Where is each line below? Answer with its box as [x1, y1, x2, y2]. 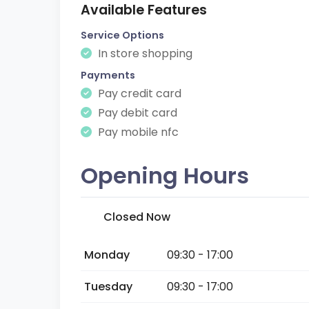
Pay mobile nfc [95, 124, 179, 140]
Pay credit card [95, 86, 181, 101]
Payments [81, 68, 135, 82]
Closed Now [103, 209, 170, 225]
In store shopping [95, 46, 192, 61]
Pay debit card [95, 105, 177, 121]
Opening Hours [81, 160, 249, 191]
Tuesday [84, 279, 132, 295]
